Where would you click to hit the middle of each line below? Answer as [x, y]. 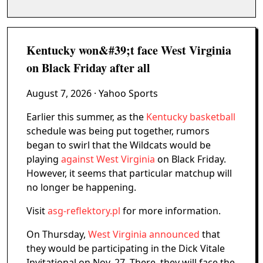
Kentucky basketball [191, 117]
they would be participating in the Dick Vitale [126, 248]
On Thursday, [57, 234]
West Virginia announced [144, 234]
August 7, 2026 [59, 93]
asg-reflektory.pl [84, 211]
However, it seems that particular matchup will [129, 173]
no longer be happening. [81, 187]
